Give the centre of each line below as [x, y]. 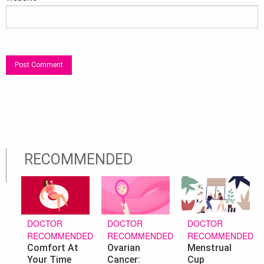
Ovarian [123, 248]
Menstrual [209, 248]
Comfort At [53, 248]
